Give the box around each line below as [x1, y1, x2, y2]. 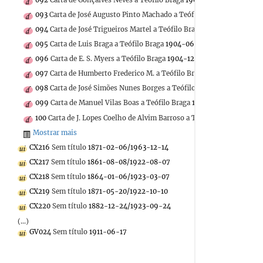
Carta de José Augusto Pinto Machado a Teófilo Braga [49, 10, 223, 19]
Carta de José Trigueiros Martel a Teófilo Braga [50, 25, 203, 33]
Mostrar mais [33, 128, 77, 137]
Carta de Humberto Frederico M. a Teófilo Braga [50, 69, 205, 78]
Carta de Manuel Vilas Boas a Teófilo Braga [50, 99, 190, 107]
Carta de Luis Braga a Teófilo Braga [50, 39, 164, 48]
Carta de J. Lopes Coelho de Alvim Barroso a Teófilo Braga [48, 113, 235, 122]
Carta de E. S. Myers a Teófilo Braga [50, 55, 166, 63]
